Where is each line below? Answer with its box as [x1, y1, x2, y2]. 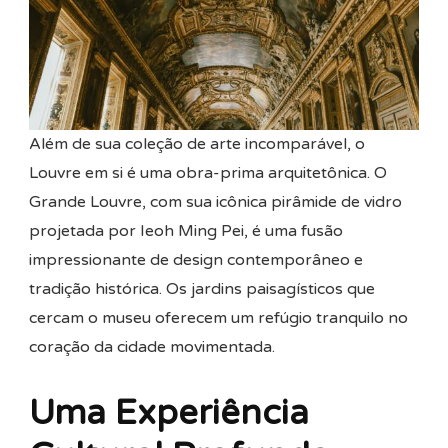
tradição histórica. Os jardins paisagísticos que [29, 278, 375, 299]
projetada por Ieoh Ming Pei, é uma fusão [29, 220, 343, 241]
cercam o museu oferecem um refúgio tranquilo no [29, 307, 408, 328]
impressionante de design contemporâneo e [29, 249, 363, 270]
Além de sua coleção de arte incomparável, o [29, 133, 365, 154]
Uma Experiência [29, 391, 309, 434]
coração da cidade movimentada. [29, 336, 275, 357]
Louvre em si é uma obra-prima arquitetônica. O [29, 162, 387, 183]
